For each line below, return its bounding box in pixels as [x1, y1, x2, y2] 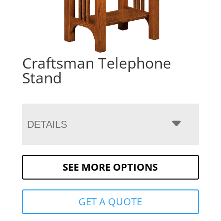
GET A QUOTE [78, 194, 143, 208]
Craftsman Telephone [22, 52, 171, 73]
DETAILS [27, 118, 67, 130]
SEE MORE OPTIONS [63, 160, 158, 174]
